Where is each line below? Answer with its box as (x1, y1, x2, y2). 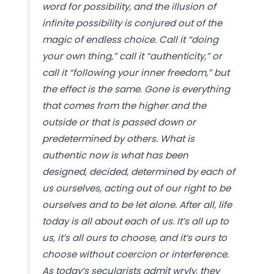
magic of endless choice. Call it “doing (42, 32, 218, 46)
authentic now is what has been (42, 148, 188, 161)
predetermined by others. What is (42, 131, 194, 145)
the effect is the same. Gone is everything (42, 82, 230, 95)
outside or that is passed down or (42, 115, 196, 128)
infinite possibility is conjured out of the (42, 16, 222, 29)
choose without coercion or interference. (42, 247, 229, 261)
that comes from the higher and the (42, 98, 206, 112)
